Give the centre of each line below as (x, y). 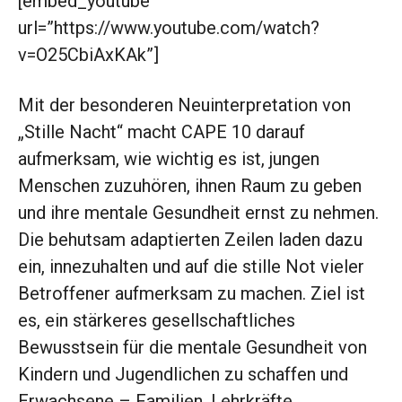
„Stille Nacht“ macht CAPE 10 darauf (162, 132)
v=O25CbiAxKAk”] (88, 55)
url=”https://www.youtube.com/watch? (169, 28)
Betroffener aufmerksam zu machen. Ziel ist (192, 294)
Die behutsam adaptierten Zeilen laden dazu (190, 240)
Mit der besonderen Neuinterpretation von (184, 105)
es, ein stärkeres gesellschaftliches (157, 321)
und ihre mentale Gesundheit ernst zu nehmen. (198, 213)
